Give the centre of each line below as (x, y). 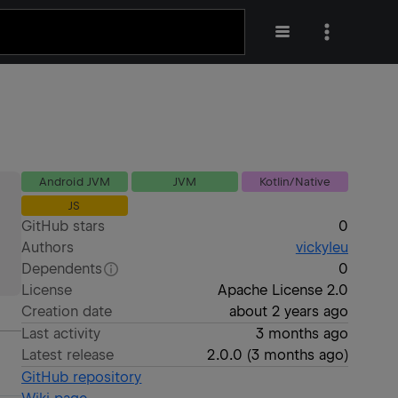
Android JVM (75, 182)
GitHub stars (64, 226)
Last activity (61, 334)
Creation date (67, 311)
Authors (48, 247)
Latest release (68, 355)
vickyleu (322, 247)
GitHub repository (82, 377)
